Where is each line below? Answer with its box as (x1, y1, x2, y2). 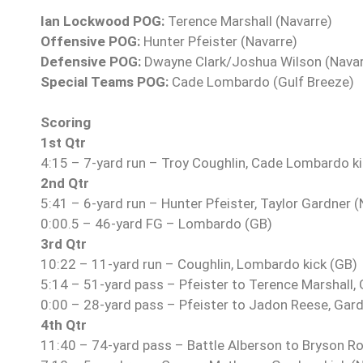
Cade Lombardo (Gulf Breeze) (169, 74, 354, 91)
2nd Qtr (41, 175, 89, 192)
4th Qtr (41, 317, 87, 334)
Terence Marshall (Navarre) (168, 13, 332, 30)
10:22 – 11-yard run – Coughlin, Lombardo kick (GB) (41, 256, 357, 273)
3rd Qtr (41, 236, 87, 253)
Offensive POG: (41, 33, 140, 50)
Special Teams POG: (41, 74, 169, 91)
